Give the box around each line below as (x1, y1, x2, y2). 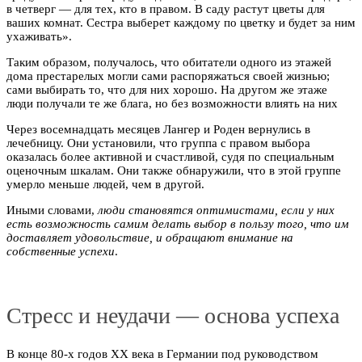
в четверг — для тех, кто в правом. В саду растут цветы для (6, 2, 325, 15)
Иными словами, (6, 203, 98, 217)
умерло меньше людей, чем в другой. (6, 177, 204, 191)
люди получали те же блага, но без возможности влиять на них (6, 96, 338, 110)
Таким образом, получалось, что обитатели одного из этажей (6, 55, 331, 69)
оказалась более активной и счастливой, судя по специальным (6, 149, 335, 163)
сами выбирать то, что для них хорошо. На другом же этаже (6, 82, 327, 96)
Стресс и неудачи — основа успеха (6, 303, 339, 329)
